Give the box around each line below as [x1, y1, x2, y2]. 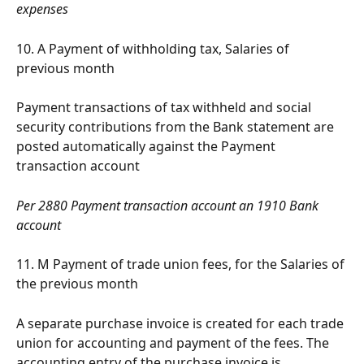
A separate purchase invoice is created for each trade [16, 314, 347, 332]
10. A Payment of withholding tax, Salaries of [16, 39, 292, 58]
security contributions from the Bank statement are [16, 118, 337, 136]
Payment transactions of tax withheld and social [16, 98, 314, 117]
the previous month [16, 275, 138, 293]
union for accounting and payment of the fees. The [16, 333, 332, 352]
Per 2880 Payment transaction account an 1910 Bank [16, 196, 322, 214]
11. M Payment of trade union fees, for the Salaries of [16, 255, 348, 274]
